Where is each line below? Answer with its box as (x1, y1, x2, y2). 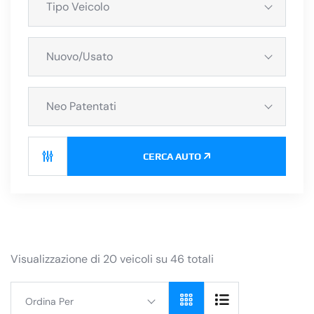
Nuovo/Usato (46, 49, 113, 64)
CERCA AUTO (143, 151, 201, 163)
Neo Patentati (46, 99, 116, 114)
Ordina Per (25, 295, 74, 308)
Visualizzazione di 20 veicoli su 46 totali (11, 252, 214, 267)
